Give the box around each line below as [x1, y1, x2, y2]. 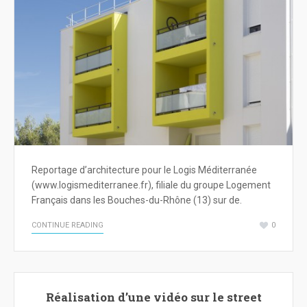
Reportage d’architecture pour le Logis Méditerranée [32, 164, 257, 176]
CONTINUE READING [32, 221, 103, 230]
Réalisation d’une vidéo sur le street [45, 289, 262, 305]
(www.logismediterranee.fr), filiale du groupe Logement [32, 180, 271, 191]
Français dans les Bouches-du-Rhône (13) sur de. [32, 195, 242, 206]
